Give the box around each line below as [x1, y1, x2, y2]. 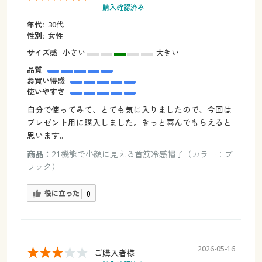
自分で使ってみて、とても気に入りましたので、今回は [26, 104, 232, 115]
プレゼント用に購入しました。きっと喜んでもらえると [26, 116, 232, 128]
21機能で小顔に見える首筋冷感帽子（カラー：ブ [51, 148, 233, 160]
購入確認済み [102, 2, 144, 12]
